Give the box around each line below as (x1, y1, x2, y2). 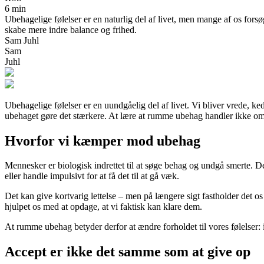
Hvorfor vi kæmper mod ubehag (5, 133, 200, 148)
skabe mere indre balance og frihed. (5, 24, 137, 35)
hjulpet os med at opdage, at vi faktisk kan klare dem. (5, 202, 202, 212)
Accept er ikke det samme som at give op (5, 244, 250, 260)
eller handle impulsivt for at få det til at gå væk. (5, 171, 179, 181)
